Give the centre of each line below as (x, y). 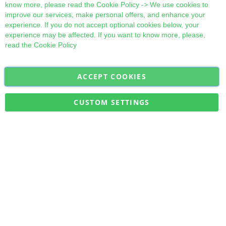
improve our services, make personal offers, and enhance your (105, 15)
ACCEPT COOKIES (112, 76)
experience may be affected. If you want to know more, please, (105, 35)
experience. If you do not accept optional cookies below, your (102, 25)
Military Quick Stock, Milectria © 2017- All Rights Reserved (113, 114)
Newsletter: (25, 121)
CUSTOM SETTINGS (112, 102)
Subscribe (193, 83)
